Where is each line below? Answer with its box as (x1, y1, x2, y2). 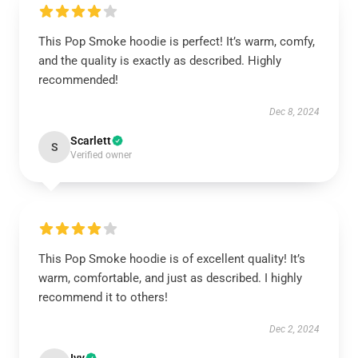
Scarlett (70, 134, 111, 147)
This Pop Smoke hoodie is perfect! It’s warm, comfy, (38, 34, 315, 49)
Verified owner (70, 149, 132, 161)
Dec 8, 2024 (269, 106, 320, 117)
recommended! (38, 73, 118, 87)
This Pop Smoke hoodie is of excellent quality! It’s (38, 252, 305, 266)
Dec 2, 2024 (269, 324, 320, 335)
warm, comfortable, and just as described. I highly (38, 271, 302, 285)
